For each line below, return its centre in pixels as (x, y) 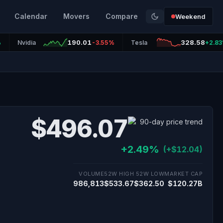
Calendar (31, 16)
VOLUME (91, 174)
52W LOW (150, 174)
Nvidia (26, 42)
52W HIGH (119, 174)
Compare (122, 16)
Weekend (190, 16)
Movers (76, 16)
